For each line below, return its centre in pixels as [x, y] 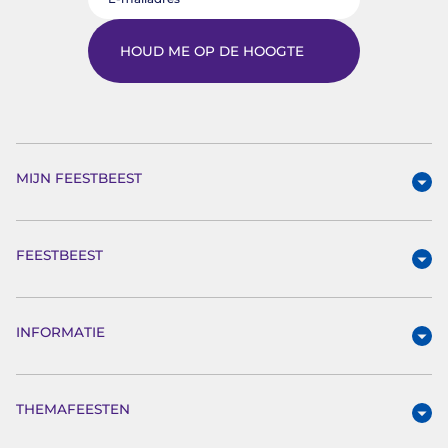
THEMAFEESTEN [73, 408]
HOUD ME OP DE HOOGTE [212, 50]
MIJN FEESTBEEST [79, 177]
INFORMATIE [60, 331]
